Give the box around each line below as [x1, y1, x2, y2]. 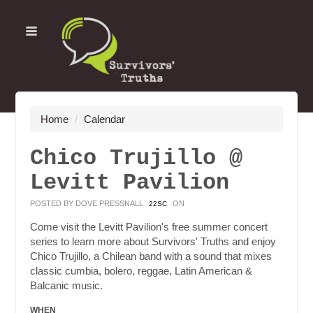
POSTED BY [30, 198, 76, 208]
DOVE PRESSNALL [75, 198, 144, 208]
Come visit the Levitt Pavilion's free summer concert [30, 220, 268, 233]
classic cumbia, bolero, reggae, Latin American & [30, 264, 253, 277]
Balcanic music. [30, 279, 103, 291]
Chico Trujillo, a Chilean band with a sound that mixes [30, 249, 272, 262]
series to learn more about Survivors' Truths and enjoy [30, 235, 277, 247]
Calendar [84, 112, 126, 125]
